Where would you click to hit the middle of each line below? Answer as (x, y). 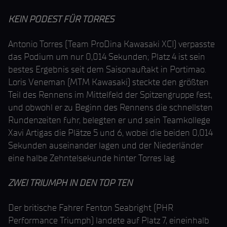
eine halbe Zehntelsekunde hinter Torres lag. (92, 158)
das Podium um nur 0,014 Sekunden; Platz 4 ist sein (107, 57)
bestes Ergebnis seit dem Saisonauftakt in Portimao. (107, 69)
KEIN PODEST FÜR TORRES (61, 19)
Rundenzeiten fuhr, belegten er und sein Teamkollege (109, 120)
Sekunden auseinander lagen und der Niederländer (106, 145)
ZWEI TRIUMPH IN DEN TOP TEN (70, 183)
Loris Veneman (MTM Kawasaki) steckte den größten (108, 82)
